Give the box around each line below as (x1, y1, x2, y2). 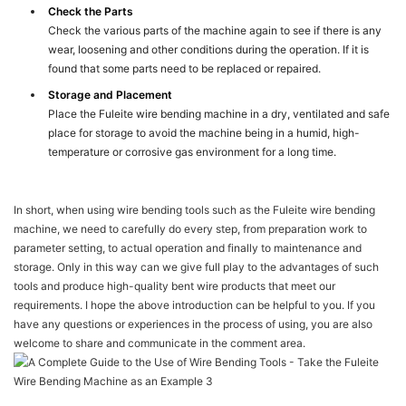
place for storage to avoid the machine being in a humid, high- (48, 126, 361, 140)
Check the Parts (48, 5, 134, 19)
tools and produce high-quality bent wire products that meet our (14, 279, 335, 294)
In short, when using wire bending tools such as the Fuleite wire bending (14, 203, 375, 217)
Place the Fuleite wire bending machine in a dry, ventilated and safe (48, 107, 391, 121)
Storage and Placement (48, 88, 173, 102)
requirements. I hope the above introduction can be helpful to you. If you (14, 298, 375, 313)
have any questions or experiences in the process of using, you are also (14, 317, 372, 332)
